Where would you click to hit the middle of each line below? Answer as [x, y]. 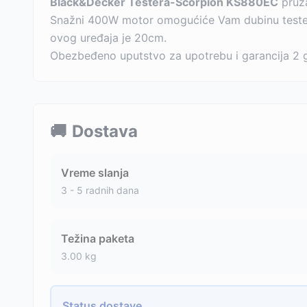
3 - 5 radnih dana [100, 190]
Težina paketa [98, 238]
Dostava [105, 131]
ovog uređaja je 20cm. [108, 38]
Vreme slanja [95, 173]
